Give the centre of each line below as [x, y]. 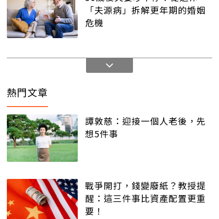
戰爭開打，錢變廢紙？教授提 [145, 185]
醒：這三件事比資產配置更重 [145, 198]
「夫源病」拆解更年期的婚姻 [145, 10]
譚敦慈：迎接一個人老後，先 [145, 121]
